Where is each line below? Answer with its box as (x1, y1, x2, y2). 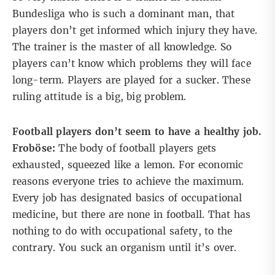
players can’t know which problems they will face (12, 58, 251, 70)
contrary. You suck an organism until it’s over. (12, 242, 237, 254)
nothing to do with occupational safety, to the (12, 225, 233, 238)
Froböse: (12, 142, 55, 155)
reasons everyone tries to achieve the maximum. (12, 176, 244, 188)
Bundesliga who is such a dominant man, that (12, 8, 235, 20)
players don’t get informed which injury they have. (12, 25, 257, 37)
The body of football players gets (55, 142, 217, 155)
